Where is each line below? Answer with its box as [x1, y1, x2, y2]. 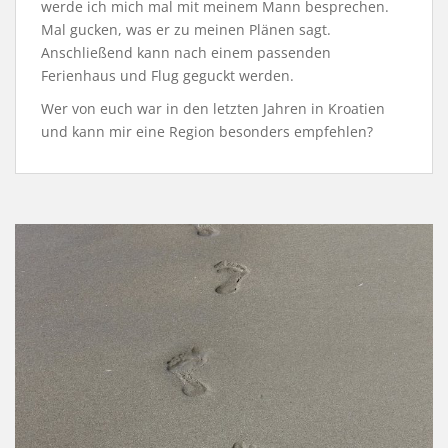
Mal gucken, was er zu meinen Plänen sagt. [41, 20, 331, 40]
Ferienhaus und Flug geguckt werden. [41, 66, 294, 86]
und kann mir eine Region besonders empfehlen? [41, 122, 373, 142]
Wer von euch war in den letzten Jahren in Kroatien [41, 99, 385, 119]
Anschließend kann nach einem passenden [41, 43, 331, 63]
